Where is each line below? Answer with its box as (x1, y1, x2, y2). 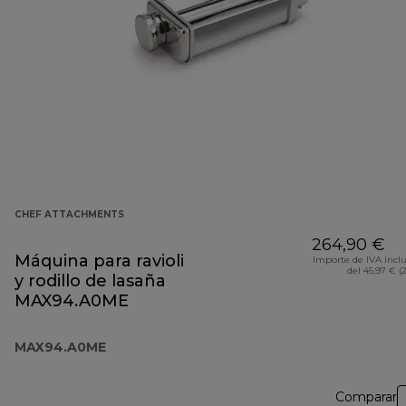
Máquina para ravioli (14, 251, 184, 272)
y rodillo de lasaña (14, 271, 166, 292)
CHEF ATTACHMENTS (14, 208, 124, 221)
